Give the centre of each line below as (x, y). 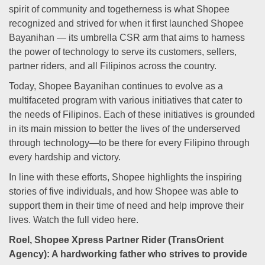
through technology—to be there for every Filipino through (129, 143)
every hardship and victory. (65, 157)
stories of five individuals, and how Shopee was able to (124, 191)
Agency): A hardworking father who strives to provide (128, 254)
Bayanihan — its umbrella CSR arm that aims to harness (127, 38)
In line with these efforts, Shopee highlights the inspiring (125, 177)
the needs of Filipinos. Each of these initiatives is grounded (132, 114)
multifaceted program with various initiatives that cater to (126, 100)
